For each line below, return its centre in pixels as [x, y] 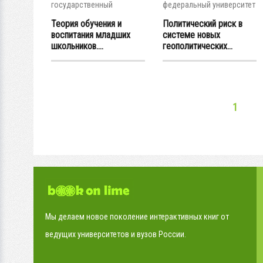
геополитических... [198, 46]
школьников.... [77, 46]
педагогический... [82, 14]
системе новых [191, 35]
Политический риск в [203, 24]
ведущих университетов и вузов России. [116, 234]
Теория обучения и [86, 24]
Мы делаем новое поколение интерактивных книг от [137, 216]
